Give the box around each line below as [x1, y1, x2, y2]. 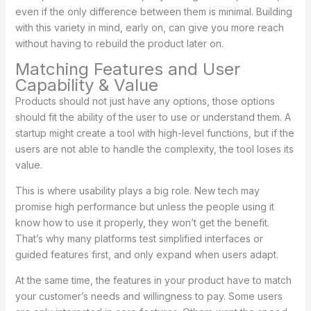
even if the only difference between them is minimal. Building [15, 5, 292, 17]
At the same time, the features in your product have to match [15, 274, 292, 286]
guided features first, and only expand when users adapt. [15, 248, 278, 260]
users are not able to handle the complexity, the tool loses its [15, 142, 294, 155]
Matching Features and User [15, 58, 240, 79]
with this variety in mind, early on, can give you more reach [15, 21, 284, 33]
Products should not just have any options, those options [15, 94, 275, 107]
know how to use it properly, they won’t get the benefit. [15, 216, 269, 228]
